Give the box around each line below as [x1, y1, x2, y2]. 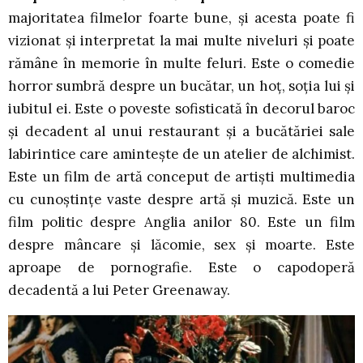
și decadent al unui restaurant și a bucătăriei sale [8, 122, 355, 140]
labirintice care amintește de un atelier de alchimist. [8, 144, 355, 163]
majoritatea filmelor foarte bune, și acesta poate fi [8, 8, 355, 27]
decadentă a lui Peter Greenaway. [8, 280, 230, 299]
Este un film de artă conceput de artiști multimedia [8, 167, 355, 186]
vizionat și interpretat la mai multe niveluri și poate [8, 31, 355, 49]
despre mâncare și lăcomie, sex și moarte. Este [8, 235, 355, 254]
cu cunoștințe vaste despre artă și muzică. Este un [8, 190, 355, 208]
